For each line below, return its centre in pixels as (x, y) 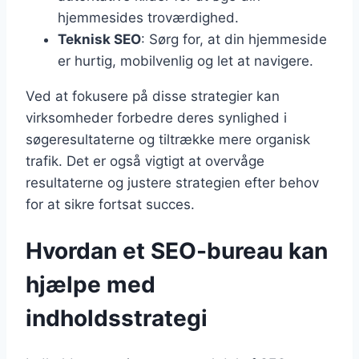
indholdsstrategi (117, 319)
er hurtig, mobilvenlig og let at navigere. (186, 61)
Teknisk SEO (99, 39)
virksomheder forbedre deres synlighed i (156, 117)
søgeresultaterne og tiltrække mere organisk (168, 139)
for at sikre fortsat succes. (110, 204)
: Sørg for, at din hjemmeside (234, 39)
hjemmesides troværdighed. (148, 17)
